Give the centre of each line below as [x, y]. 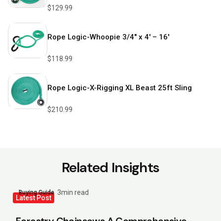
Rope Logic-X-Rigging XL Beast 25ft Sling [120, 88]
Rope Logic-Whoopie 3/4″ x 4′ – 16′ [108, 37]
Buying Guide [37, 192]
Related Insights [110, 168]
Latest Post [34, 198]
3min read [73, 192]
